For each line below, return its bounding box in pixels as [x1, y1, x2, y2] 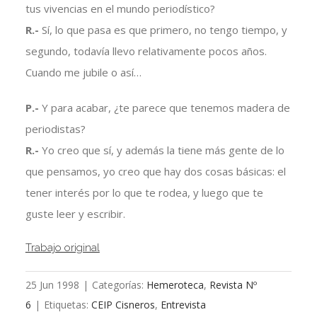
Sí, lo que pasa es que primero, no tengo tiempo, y [41, 23, 287, 38]
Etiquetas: [43, 298, 91, 312]
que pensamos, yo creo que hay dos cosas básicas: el [25, 164, 286, 179]
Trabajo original [25, 241, 100, 254]
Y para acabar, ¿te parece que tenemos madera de [41, 100, 290, 115]
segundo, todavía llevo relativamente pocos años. [25, 44, 267, 59]
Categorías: [91, 278, 146, 292]
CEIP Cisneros [91, 298, 155, 312]
